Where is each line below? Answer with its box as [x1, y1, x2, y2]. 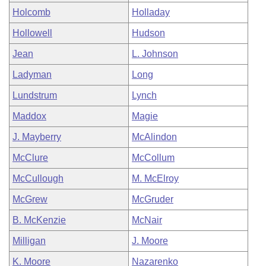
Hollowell [12, 28, 52, 38]
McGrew [12, 194, 47, 204]
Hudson [132, 28, 165, 38]
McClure [12, 153, 48, 163]
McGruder [132, 194, 173, 204]
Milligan [12, 236, 46, 246]
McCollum [132, 153, 175, 163]
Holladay [132, 7, 170, 17]
